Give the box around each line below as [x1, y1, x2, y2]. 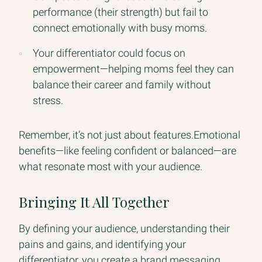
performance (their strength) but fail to [33, 5, 208, 18]
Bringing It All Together [19, 192, 170, 211]
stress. [33, 94, 63, 106]
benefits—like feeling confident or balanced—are [19, 144, 236, 157]
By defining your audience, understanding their [19, 222, 230, 235]
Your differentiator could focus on [33, 46, 185, 59]
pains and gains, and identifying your [19, 237, 186, 250]
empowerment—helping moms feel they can [33, 62, 234, 75]
